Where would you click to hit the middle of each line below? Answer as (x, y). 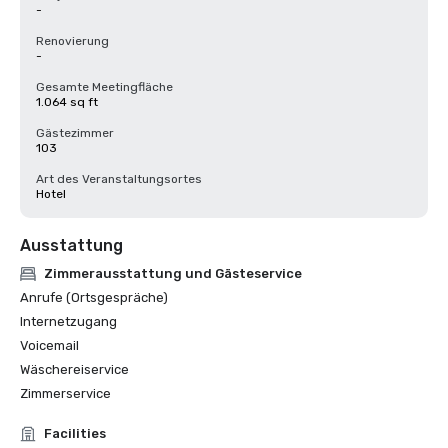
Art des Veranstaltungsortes (119, 179)
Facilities (75, 433)
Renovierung (72, 41)
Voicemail (49, 345)
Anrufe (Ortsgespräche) (94, 297)
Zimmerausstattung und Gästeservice (173, 273)
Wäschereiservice (74, 369)
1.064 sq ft (67, 102)
